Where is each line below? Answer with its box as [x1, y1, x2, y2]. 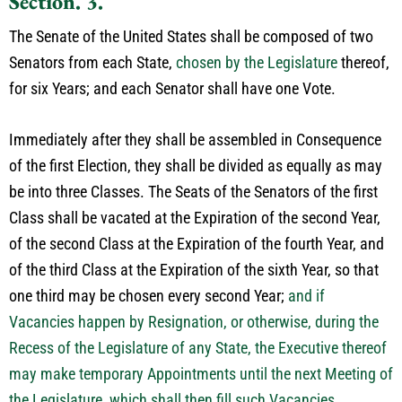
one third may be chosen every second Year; [9, 286, 288, 305]
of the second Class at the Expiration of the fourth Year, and [9, 234, 384, 253]
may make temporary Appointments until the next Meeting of [9, 364, 393, 383]
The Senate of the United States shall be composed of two [9, 27, 373, 46]
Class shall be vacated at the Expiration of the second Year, [9, 208, 380, 227]
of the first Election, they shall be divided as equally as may [9, 156, 382, 175]
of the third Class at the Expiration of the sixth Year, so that [9, 260, 379, 279]
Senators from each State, [9, 53, 176, 72]
